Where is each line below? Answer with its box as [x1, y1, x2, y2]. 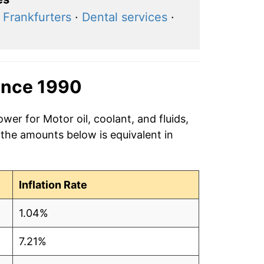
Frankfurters [2, 9, 71, 24]
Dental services [81, 9, 167, 24]
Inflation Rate [19, 178, 88, 191]
